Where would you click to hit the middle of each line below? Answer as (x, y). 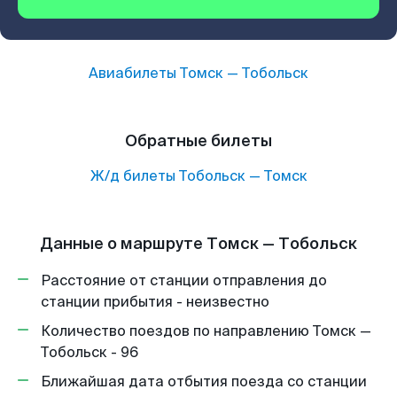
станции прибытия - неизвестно (155, 302)
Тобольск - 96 (90, 352)
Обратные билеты (198, 141)
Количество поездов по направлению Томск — (206, 331)
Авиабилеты (134, 73)
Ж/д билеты (132, 176)
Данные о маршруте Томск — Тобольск (198, 244)
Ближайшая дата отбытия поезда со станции (204, 381)
